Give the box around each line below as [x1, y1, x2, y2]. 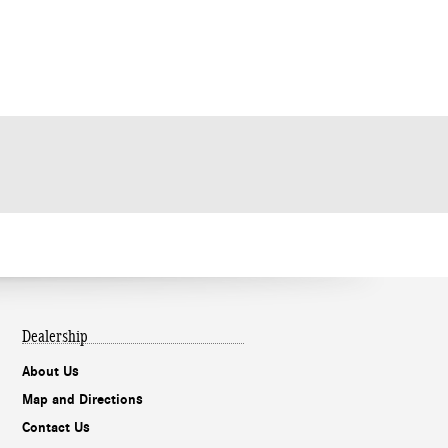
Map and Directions [22, 391, 143, 409]
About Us [22, 363, 79, 381]
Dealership [22, 326, 88, 346]
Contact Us [22, 419, 90, 437]
